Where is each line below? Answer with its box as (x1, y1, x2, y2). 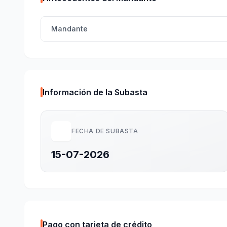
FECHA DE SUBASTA (71, 127, 138, 135)
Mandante (51, 24, 88, 33)
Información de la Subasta (43, 87, 147, 97)
